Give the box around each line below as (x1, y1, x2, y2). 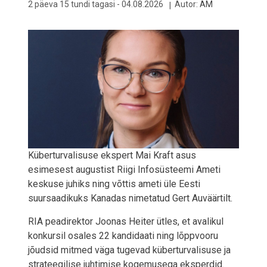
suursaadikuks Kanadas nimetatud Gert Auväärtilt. (28, 192, 232, 204)
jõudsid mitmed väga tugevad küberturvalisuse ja (28, 244, 231, 256)
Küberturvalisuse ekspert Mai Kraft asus (28, 149, 196, 161)
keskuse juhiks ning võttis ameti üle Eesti (28, 178, 200, 190)
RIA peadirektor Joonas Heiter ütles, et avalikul (28, 215, 223, 227)
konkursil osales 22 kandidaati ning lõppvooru (28, 229, 218, 241)
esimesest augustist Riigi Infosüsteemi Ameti (28, 163, 221, 175)
